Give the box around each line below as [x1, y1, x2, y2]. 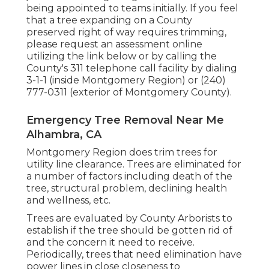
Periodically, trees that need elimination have [26, 248, 242, 260]
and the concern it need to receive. [26, 236, 195, 248]
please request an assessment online [26, 38, 202, 50]
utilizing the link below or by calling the [26, 50, 217, 62]
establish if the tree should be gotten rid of [26, 224, 232, 236]
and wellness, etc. [26, 194, 110, 206]
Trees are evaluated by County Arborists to [26, 212, 232, 224]
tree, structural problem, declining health [26, 182, 227, 194]
